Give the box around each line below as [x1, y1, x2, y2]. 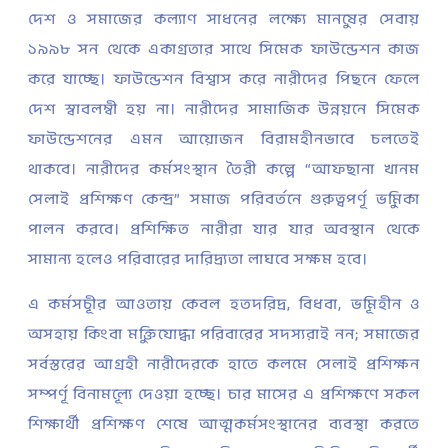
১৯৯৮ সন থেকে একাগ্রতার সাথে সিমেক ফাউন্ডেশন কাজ [28, 35, 420, 63]
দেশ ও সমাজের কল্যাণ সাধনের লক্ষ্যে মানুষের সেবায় [28, 5, 420, 33]
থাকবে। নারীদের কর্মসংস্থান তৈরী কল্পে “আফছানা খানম [28, 155, 420, 183]
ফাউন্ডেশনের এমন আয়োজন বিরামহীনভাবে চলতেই [28, 125, 420, 153]
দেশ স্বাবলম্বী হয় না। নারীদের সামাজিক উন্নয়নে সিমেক [28, 95, 420, 123]
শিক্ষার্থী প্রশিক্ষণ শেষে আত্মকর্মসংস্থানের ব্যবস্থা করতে [28, 410, 420, 438]
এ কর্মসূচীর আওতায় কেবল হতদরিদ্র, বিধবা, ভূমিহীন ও [28, 290, 420, 318]
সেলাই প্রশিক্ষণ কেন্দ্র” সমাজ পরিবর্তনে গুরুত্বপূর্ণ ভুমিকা [28, 185, 420, 213]
